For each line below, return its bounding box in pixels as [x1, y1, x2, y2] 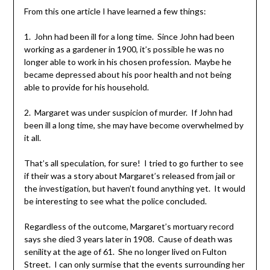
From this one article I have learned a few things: [24, 6, 206, 17]
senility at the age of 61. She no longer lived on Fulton [24, 246, 227, 257]
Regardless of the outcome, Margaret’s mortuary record [24, 221, 234, 232]
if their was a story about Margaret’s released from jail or [24, 171, 235, 181]
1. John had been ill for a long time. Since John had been [24, 31, 234, 42]
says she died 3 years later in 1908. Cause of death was [24, 234, 233, 245]
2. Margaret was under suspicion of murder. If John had [24, 107, 233, 118]
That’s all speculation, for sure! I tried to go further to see [24, 158, 243, 169]
